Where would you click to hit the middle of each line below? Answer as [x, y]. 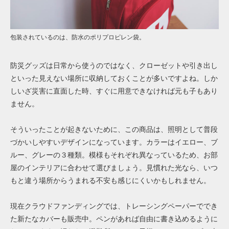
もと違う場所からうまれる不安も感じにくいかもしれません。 [110, 180]
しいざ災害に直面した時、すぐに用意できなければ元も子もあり [114, 91]
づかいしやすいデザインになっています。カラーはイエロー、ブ [114, 142]
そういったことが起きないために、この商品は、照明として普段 [114, 129]
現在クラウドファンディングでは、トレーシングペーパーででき [114, 206]
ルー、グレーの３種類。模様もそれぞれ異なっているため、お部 [114, 155]
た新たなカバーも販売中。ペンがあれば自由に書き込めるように [114, 219]
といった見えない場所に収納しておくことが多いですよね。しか [114, 78]
